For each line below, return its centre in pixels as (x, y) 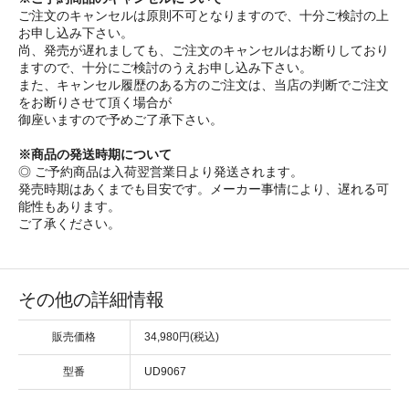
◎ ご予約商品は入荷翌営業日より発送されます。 (161, 171)
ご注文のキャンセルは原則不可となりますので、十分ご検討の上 (204, 15)
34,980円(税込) (182, 336)
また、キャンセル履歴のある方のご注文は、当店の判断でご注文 (204, 84)
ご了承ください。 (69, 223)
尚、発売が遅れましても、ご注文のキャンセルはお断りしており (204, 50)
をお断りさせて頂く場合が (95, 102)
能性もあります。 (69, 206)
